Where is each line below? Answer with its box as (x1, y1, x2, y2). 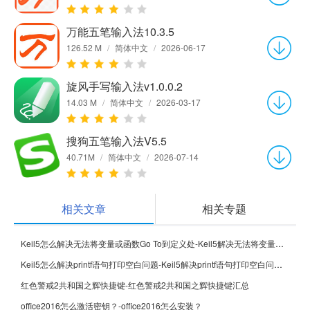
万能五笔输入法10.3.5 (66, 23, 174, 39)
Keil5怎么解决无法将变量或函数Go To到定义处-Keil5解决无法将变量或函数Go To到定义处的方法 (275, 237, 284, 249)
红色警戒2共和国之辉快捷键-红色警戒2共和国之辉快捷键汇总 (21, 278, 249, 291)
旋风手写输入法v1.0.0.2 (66, 77, 183, 94)
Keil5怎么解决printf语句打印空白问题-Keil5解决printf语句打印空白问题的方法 (274, 257, 282, 270)
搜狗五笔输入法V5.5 (66, 132, 167, 149)
